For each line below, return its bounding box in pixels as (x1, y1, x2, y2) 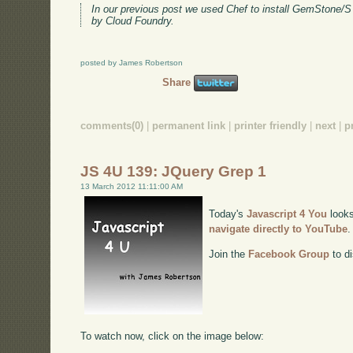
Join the (209, 247, 249, 260)
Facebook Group (248, 247, 330, 260)
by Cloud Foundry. (91, 15, 175, 28)
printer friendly (234, 119, 307, 132)
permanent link (152, 119, 226, 132)
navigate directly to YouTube (209, 223, 348, 236)
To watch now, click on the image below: (80, 330, 265, 343)
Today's (209, 208, 247, 221)
